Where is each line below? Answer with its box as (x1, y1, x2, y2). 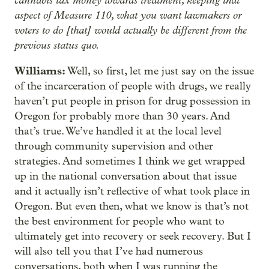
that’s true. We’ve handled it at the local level (14, 125, 222, 138)
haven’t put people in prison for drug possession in (14, 95, 250, 107)
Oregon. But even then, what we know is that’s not (14, 200, 249, 213)
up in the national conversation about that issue (14, 170, 237, 183)
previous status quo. (14, 38, 100, 52)
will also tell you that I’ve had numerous (14, 245, 203, 258)
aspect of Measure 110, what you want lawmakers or (14, 8, 241, 22)
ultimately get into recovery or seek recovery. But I (14, 230, 251, 243)
